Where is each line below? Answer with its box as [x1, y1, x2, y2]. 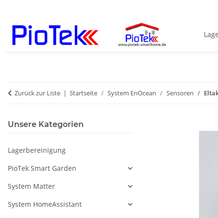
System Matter [8, 182, 55, 191]
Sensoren [166, 89, 194, 98]
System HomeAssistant [8, 200, 82, 209]
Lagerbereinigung [8, 145, 66, 155]
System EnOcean [108, 89, 156, 98]
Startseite [70, 89, 97, 98]
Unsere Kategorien [8, 120, 84, 129]
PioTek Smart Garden [8, 163, 76, 173]
